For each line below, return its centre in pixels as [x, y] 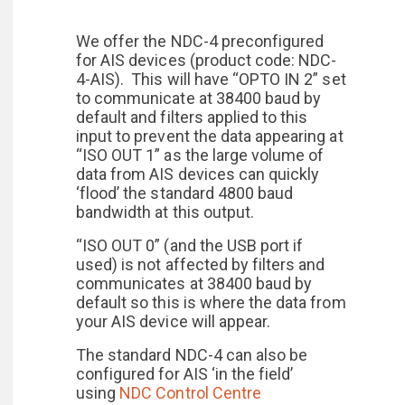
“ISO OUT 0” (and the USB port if [190, 245]
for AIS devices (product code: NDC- [207, 60]
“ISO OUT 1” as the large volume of [200, 155]
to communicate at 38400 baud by [199, 98]
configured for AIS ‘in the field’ [185, 374]
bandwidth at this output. [165, 212]
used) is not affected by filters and [201, 264]
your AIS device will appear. [174, 321]
